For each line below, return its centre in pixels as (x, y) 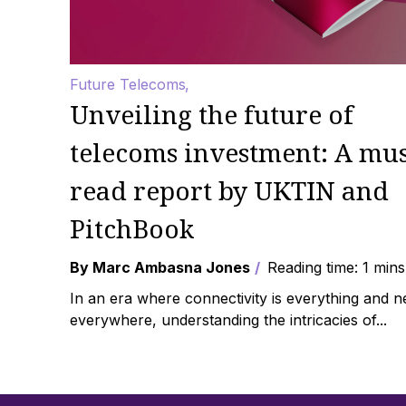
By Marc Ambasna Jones (160, 267)
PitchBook (132, 228)
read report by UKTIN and (229, 190)
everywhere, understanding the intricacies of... (228, 320)
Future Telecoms (128, 84)
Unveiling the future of (212, 114)
